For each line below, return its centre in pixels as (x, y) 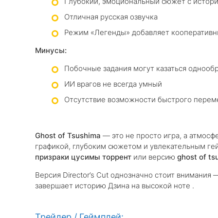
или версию (154, 157)
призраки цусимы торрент (83, 157)
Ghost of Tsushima (68, 136)
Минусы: (51, 50)
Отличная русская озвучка (111, 17)
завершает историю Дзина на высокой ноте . (115, 186)
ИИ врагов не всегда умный (113, 84)
